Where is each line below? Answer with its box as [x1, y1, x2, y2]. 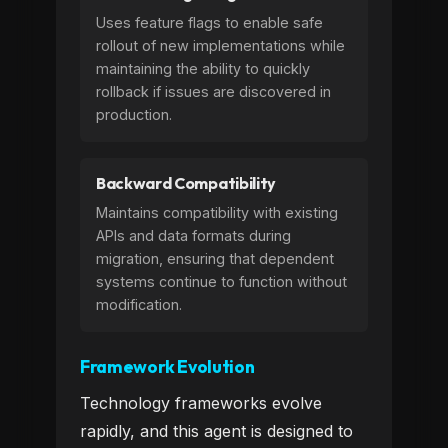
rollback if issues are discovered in [96, 83, 331, 100]
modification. [96, 296, 182, 313]
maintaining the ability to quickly [96, 60, 310, 77]
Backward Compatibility [96, 173, 276, 193]
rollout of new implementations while [96, 37, 345, 54]
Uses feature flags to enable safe [96, 14, 323, 31]
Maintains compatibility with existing [96, 204, 338, 221]
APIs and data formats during [96, 227, 291, 244]
